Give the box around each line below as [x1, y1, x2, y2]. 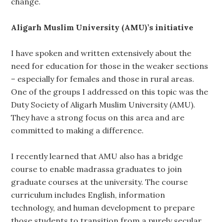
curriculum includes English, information [11, 190, 166, 200]
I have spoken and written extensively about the [11, 48, 192, 58]
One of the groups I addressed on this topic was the [11, 87, 209, 97]
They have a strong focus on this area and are [11, 112, 185, 122]
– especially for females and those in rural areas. [11, 74, 195, 84]
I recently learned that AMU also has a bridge [11, 151, 183, 161]
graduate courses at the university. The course [11, 177, 188, 187]
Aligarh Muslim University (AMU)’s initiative [11, 22, 194, 32]
